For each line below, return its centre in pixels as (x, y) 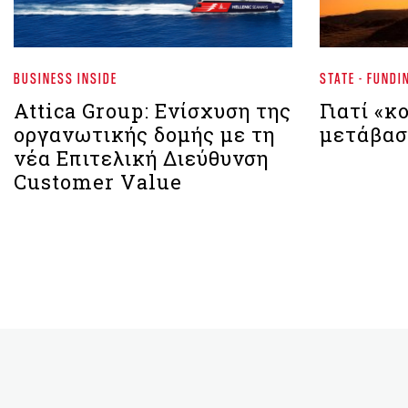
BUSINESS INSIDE (66, 78)
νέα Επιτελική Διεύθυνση (141, 158)
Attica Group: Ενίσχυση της (153, 111)
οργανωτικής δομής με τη (144, 134)
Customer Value (98, 182)
